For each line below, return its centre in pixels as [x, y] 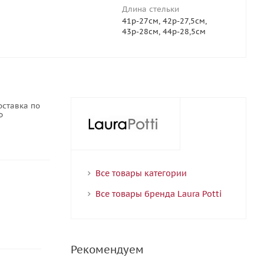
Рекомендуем [107, 250]
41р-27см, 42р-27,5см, [164, 21]
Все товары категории [141, 173]
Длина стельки [151, 9]
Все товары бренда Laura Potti [158, 194]
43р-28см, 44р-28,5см [164, 32]
